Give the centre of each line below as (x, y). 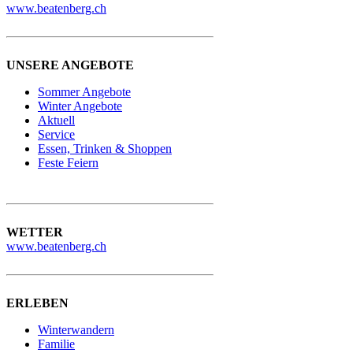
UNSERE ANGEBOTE (70, 65)
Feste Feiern (68, 163)
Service (56, 135)
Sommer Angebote (84, 92)
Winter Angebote (80, 106)
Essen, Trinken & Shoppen (105, 149)
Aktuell (56, 121)
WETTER (35, 232)
